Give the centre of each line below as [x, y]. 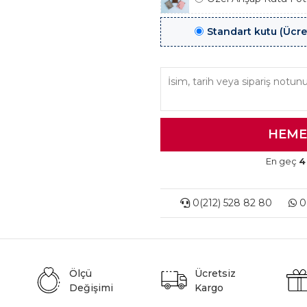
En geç [282, 161]
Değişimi [91, 288]
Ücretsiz [215, 273]
